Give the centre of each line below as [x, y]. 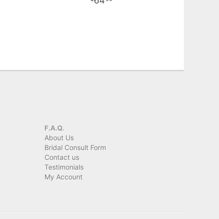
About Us [59, 137]
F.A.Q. [54, 128]
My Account [64, 176]
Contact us [62, 157]
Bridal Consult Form [75, 147]
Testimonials [64, 167]
